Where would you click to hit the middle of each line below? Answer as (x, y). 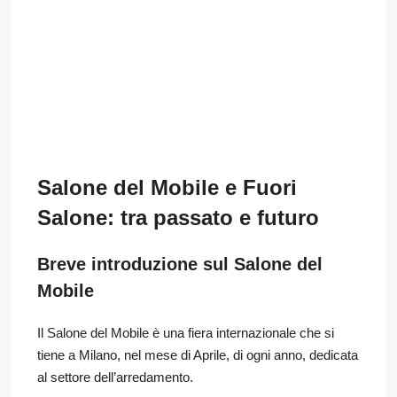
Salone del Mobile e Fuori (167, 187)
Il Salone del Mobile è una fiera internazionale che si (186, 332)
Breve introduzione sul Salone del (180, 264)
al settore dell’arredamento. (115, 377)
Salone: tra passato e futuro (178, 217)
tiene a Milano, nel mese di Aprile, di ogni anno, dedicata (198, 354)
